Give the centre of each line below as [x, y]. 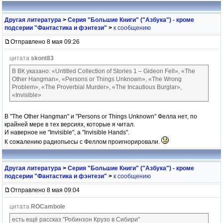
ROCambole [48, 206]
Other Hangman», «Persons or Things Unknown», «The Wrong [97, 79]
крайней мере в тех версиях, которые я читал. [70, 124]
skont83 [42, 58]
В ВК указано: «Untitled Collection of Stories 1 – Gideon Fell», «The [104, 71]
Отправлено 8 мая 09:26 [45, 42]
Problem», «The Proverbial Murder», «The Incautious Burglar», [97, 87]
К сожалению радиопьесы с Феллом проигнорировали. [83, 142]
